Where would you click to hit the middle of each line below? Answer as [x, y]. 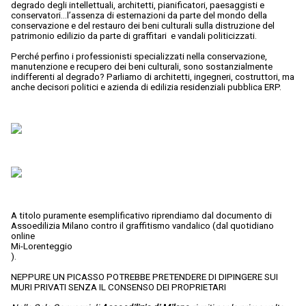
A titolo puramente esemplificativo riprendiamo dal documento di [141, 216]
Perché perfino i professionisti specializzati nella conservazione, [139, 57]
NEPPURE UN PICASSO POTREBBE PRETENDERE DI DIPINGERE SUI [144, 277]
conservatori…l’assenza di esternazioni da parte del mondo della [139, 16]
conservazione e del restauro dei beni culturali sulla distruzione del [143, 26]
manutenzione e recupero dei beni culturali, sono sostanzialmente [142, 67]
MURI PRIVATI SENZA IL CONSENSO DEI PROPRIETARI [119, 288]
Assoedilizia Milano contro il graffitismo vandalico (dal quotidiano [142, 226]
